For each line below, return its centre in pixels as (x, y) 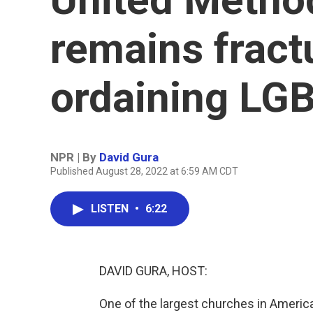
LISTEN (111, 209)
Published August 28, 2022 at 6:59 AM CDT (144, 171)
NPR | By (75, 157)
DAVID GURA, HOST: (153, 271)
